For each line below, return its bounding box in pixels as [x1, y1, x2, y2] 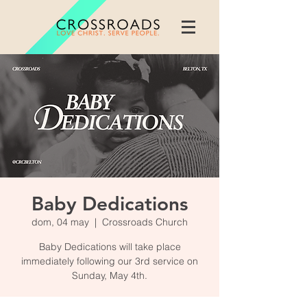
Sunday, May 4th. [72, 269, 147, 282]
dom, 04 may [32, 216, 89, 228]
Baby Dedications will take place [38, 241, 181, 253]
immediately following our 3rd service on [21, 255, 198, 267]
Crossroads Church [102, 216, 188, 228]
